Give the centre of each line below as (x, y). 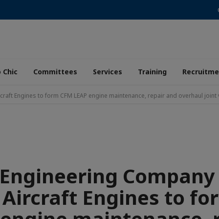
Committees (55, 72)
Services (108, 72)
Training (152, 72)
